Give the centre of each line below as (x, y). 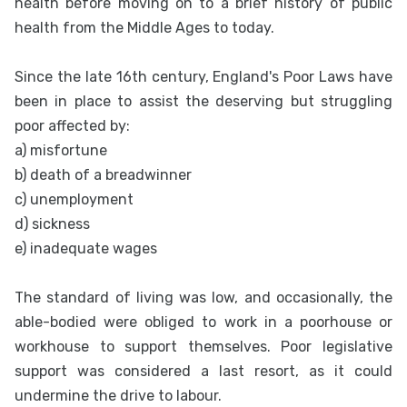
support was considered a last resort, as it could (203, 372)
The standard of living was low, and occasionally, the (203, 298)
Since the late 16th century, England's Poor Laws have (203, 77)
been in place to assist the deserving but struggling (203, 102)
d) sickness (52, 224)
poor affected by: (72, 126)
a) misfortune (61, 151)
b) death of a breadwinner (103, 175)
